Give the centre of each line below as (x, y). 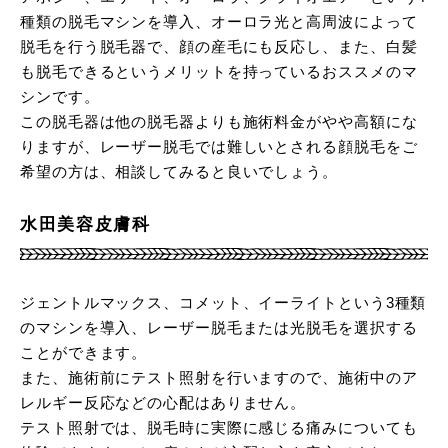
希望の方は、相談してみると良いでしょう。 (179, 171)
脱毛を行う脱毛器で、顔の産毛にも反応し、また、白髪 (219, 46)
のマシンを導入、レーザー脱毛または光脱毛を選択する (219, 327)
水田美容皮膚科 (85, 224)
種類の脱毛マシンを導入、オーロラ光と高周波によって (219, 21)
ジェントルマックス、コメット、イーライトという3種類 (223, 302)
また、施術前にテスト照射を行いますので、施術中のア (219, 377)
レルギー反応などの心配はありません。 (163, 402)
